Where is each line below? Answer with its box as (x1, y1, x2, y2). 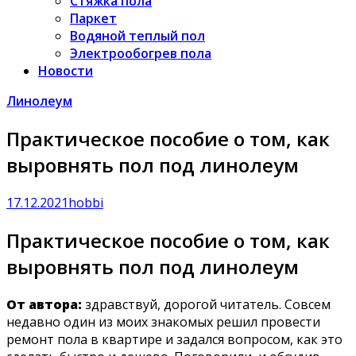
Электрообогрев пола (70, 44, 211, 62)
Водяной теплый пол (70, 27, 205, 44)
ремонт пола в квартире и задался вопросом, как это (6, 330, 342, 348)
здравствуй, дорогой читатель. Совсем (82, 295, 331, 313)
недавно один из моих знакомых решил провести (6, 312, 320, 331)
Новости (38, 62, 93, 79)
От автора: (6, 295, 82, 313)
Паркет (70, 10, 117, 27)
